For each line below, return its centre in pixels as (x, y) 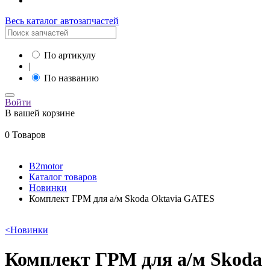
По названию (71, 78)
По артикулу (70, 55)
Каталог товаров (63, 177)
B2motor (46, 166)
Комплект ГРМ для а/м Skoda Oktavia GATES (122, 199)
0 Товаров (25, 135)
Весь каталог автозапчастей (62, 21)
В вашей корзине (40, 113)
